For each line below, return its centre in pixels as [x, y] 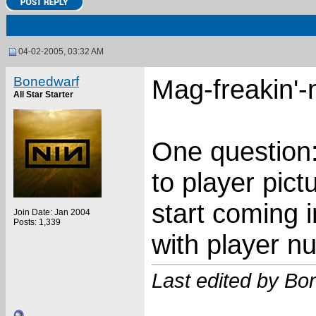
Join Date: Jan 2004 [52, 212]
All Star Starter [43, 95]
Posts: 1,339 [37, 222]
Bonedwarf [46, 81]
